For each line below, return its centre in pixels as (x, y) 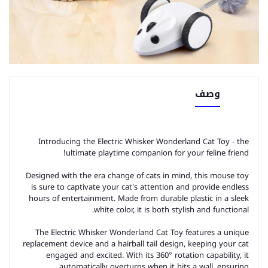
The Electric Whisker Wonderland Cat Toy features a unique (142, 232)
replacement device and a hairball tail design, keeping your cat (136, 244)
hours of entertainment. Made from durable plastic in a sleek (139, 198)
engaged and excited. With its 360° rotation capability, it (147, 255)
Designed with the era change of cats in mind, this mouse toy (137, 176)
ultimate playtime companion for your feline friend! (157, 153)
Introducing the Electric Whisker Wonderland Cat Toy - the (144, 141)
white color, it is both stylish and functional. (171, 210)
